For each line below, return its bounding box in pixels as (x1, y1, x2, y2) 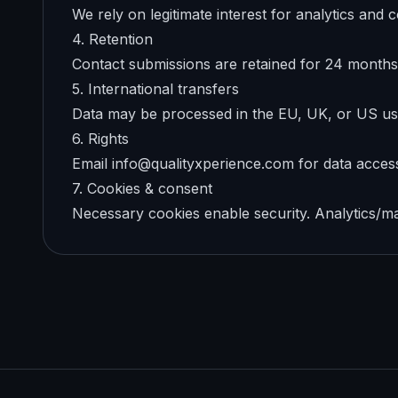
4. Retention (72, 30, 153, 48)
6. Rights (72, 130, 129, 147)
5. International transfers (72, 80, 239, 98)
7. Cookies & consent (72, 179, 212, 197)
